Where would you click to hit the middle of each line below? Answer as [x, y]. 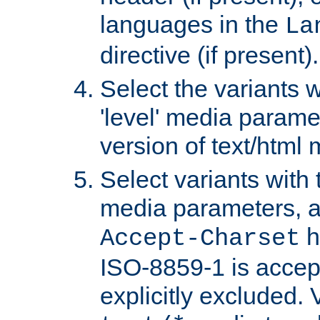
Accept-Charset [200, 238]
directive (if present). [209, 55]
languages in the [192, 24]
